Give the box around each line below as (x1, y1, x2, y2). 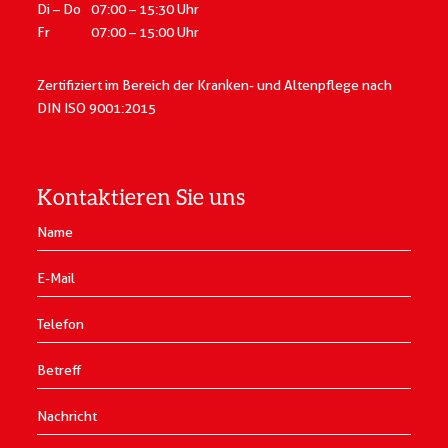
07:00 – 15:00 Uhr (91, 23, 200, 40)
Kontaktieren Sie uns (37, 183, 246, 211)
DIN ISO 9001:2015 (37, 99, 157, 116)
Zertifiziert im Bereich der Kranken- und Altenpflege (37, 76, 363, 93)
